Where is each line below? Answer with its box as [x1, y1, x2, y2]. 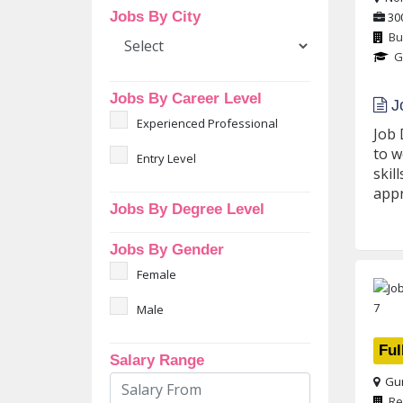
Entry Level [137, 150, 196, 166]
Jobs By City [110, 8, 201, 25]
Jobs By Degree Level [110, 201, 264, 218]
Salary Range [110, 352, 204, 369]
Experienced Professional [137, 115, 278, 131]
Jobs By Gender [110, 241, 224, 258]
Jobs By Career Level [110, 90, 262, 107]
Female [137, 266, 176, 282]
